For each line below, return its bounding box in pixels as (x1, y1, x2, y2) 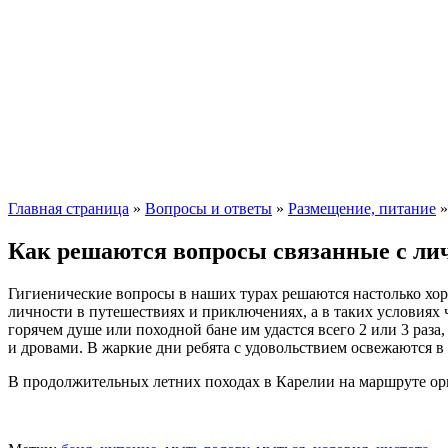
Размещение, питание (288, 199, 436, 217)
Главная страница (8, 199, 129, 217)
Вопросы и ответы (145, 199, 272, 217)
